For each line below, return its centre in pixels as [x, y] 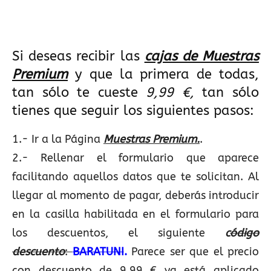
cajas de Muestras [202, 56]
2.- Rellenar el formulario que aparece [135, 158]
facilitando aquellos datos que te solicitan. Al [135, 177]
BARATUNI [98, 252]
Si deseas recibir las [78, 56]
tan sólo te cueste [79, 93]
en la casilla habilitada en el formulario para [135, 214]
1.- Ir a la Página [58, 139]
